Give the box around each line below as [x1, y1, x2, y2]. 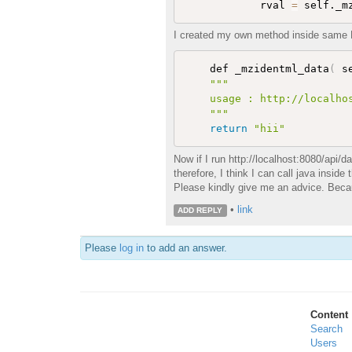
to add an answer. [144, 241, 227, 254]
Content [310, 308, 348, 321]
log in [119, 241, 144, 254]
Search [310, 322, 343, 335]
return [209, 123, 247, 135]
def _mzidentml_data [184, 63, 329, 75]
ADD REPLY [178, 205, 223, 214]
